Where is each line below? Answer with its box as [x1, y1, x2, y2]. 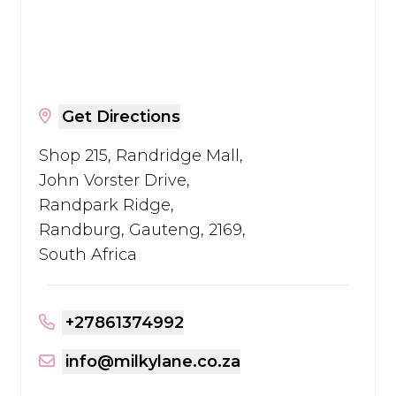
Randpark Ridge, [39, 195, 174, 215]
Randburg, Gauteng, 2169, [39, 220, 246, 240]
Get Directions [62, 107, 180, 126]
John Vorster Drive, [39, 171, 190, 190]
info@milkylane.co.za [65, 352, 240, 371]
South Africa [39, 245, 137, 264]
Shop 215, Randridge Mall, [39, 146, 243, 165]
